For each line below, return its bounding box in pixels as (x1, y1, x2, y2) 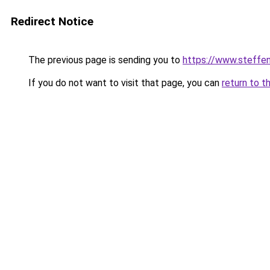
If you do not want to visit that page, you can (26, 77, 222, 89)
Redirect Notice (11, 14, 93, 28)
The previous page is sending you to (26, 54, 183, 66)
